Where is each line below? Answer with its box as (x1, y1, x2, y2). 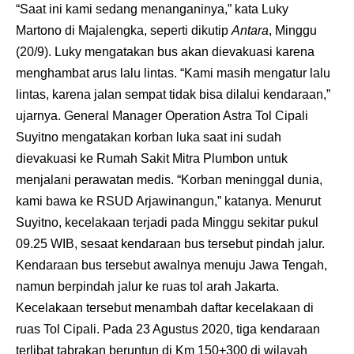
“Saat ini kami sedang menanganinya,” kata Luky (16, 2, 288, 17)
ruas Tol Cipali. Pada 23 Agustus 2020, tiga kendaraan (16, 322, 320, 337)
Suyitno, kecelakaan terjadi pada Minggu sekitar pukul (16, 216, 318, 230)
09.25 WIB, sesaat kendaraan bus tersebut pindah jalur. (16, 237, 325, 251)
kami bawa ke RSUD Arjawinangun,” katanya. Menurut (16, 194, 321, 209)
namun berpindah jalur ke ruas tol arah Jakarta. (16, 280, 279, 294)
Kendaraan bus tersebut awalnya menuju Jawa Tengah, (16, 258, 327, 273)
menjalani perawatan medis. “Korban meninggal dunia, (16, 173, 322, 187)
